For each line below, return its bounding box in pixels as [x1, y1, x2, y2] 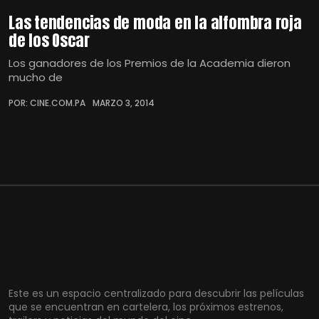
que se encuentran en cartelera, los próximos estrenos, [9, 300, 283, 314]
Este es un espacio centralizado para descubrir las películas [9, 286, 304, 300]
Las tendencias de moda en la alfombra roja [9, 10, 302, 34]
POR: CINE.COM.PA [9, 96, 85, 109]
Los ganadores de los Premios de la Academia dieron [9, 55, 291, 70]
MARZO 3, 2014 [93, 96, 155, 109]
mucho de [9, 69, 63, 85]
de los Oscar [9, 28, 90, 52]
